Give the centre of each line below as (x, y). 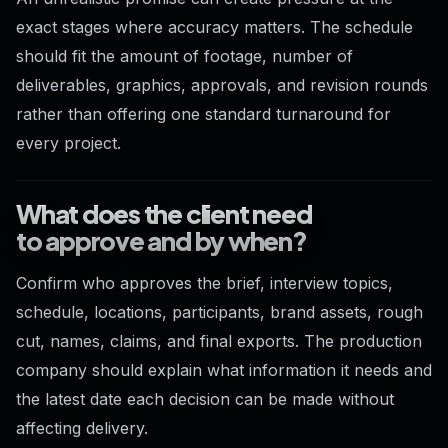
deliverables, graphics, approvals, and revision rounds (222, 85)
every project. (68, 143)
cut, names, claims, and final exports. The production (219, 340)
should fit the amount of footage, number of (184, 56)
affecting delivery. (82, 427)
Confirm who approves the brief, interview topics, (204, 282)
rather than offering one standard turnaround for (203, 114)
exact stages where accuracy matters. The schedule (214, 27)
